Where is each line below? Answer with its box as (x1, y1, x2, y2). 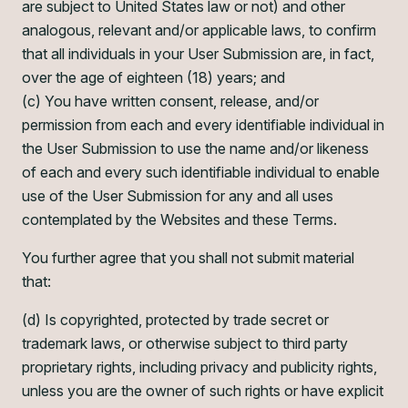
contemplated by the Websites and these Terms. (22, 210, 337, 229)
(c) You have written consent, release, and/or (22, 92, 319, 110)
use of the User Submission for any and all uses (22, 187, 333, 205)
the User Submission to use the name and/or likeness (22, 139, 369, 158)
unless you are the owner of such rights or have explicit (22, 382, 383, 400)
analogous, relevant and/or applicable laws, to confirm (22, 21, 376, 39)
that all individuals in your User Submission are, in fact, (22, 45, 374, 63)
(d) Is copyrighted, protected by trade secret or (22, 311, 329, 329)
